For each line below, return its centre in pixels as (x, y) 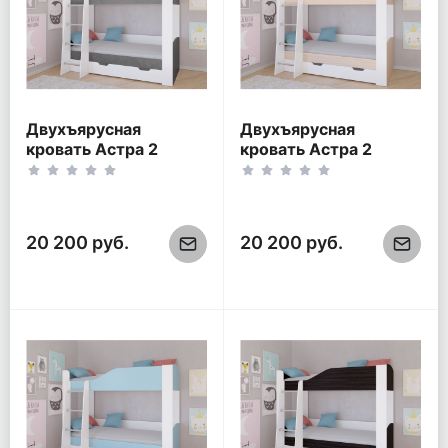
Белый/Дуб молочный (329, 169)
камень (55, 189)
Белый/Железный (99, 169)
